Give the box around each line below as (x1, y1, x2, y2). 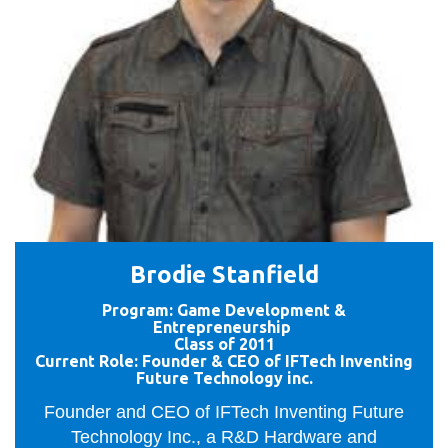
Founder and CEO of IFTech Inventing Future (44, 402, 404, 423)
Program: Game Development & (102, 300, 346, 319)
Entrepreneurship (153, 317, 295, 336)
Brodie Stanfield (129, 261, 319, 289)
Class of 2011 (173, 334, 275, 353)
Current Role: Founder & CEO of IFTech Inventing (35, 351, 413, 370)
